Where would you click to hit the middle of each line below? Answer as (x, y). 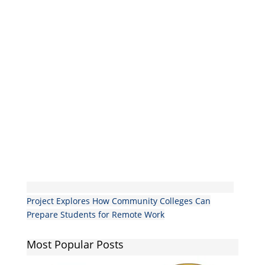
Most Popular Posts (75, 244)
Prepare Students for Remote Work (95, 214)
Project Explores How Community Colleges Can (118, 201)
